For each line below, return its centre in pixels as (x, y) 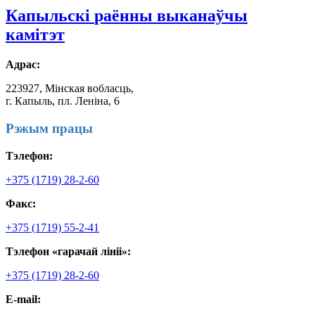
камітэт (35, 34)
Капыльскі (48, 15)
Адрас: (23, 64)
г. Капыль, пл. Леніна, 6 (63, 101)
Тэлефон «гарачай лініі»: (68, 251)
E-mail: (23, 299)
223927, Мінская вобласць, (70, 88)
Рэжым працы (49, 128)
